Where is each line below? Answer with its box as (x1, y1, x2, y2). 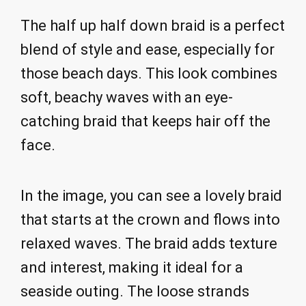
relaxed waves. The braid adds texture (20, 235, 277, 253)
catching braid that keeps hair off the (20, 112, 270, 130)
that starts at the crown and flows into (20, 211, 280, 229)
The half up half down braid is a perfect (20, 16, 285, 34)
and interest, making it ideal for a (20, 259, 243, 277)
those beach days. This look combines (20, 64, 277, 82)
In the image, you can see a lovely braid (20, 187, 282, 205)
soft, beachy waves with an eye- (20, 88, 233, 106)
